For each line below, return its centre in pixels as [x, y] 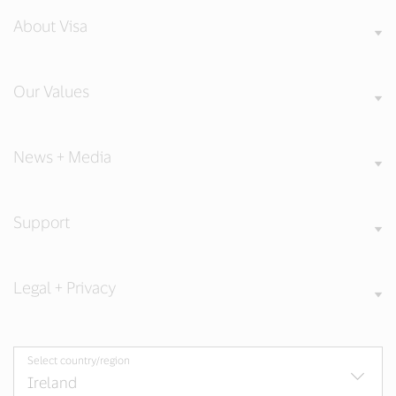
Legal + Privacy [65, 287]
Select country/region [79, 359]
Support [42, 221]
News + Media [62, 156]
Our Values [51, 91]
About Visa [50, 25]
